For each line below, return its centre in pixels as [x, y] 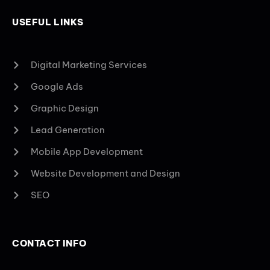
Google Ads [57, 86]
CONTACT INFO [49, 243]
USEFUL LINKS [48, 22]
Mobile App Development [86, 151]
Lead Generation [67, 130]
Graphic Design [64, 108]
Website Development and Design [105, 173]
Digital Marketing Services [89, 64]
